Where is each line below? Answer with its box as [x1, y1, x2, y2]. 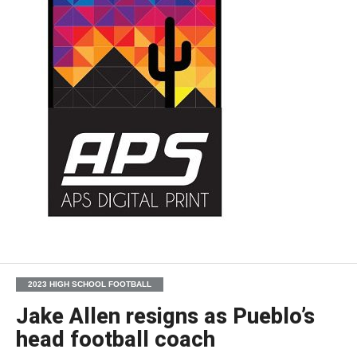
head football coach [15, 326, 215, 352]
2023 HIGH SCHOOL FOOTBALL [27, 279, 151, 288]
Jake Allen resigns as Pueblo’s [15, 303, 315, 329]
